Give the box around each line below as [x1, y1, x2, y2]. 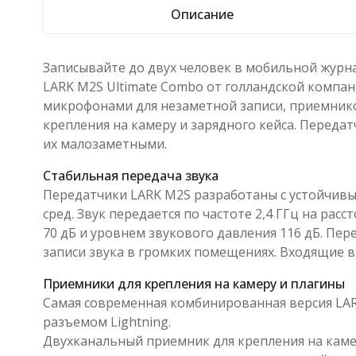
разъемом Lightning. [42, 312, 171, 331]
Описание [170, 5, 234, 23]
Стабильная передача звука [42, 166, 219, 184]
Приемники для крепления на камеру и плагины [42, 274, 345, 292]
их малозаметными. [42, 134, 167, 153]
